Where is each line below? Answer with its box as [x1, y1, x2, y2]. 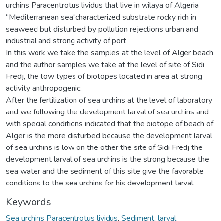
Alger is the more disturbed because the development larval [6, 130, 212, 141]
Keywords [6, 195, 51, 209]
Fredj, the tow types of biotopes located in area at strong [6, 71, 202, 82]
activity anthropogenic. [6, 82, 82, 94]
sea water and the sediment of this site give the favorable [6, 165, 204, 177]
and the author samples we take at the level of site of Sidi [6, 59, 204, 70]
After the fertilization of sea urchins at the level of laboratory [6, 94, 212, 106]
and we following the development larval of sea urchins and [6, 106, 209, 117]
